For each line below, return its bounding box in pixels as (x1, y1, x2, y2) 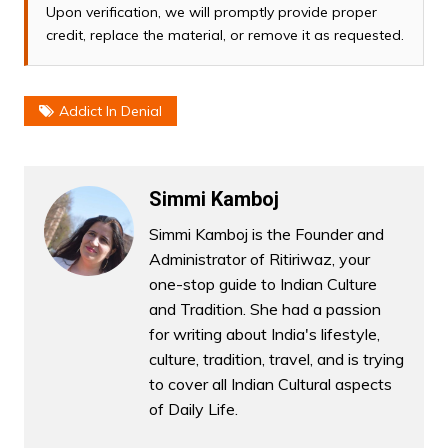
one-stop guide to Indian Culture (148, 274, 377, 295)
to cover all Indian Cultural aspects (148, 374, 392, 395)
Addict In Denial (58, 102, 162, 121)
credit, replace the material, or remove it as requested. (45, 26, 404, 45)
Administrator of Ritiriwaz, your (148, 249, 370, 270)
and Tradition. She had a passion (148, 299, 381, 320)
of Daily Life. (148, 399, 238, 420)
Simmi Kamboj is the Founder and (148, 224, 384, 245)
